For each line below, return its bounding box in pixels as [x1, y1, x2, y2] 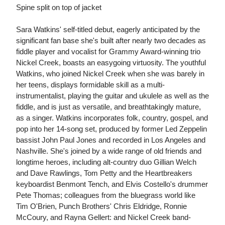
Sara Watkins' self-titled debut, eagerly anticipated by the [16, 25, 200, 34]
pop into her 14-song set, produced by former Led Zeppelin [16, 125, 207, 134]
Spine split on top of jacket [16, 3, 101, 12]
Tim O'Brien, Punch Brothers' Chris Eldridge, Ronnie [16, 202, 187, 211]
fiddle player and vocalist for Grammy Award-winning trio [16, 47, 200, 56]
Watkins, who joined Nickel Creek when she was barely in [16, 69, 204, 78]
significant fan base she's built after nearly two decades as [16, 36, 206, 45]
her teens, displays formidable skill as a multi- [16, 80, 165, 89]
